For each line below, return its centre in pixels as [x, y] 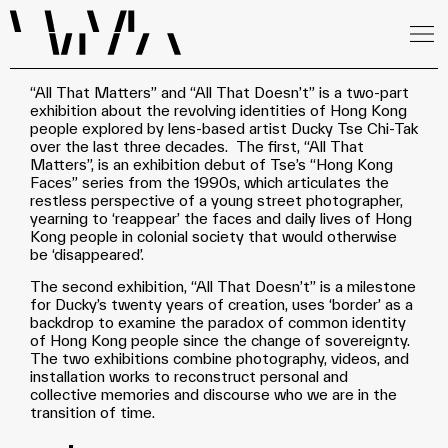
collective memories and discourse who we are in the [213, 394]
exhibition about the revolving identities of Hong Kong [218, 110]
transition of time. [92, 412]
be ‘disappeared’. [91, 254]
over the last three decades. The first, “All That [197, 146]
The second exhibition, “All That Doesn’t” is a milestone [223, 286]
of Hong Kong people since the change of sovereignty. [222, 340]
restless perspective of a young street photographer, [216, 200]
